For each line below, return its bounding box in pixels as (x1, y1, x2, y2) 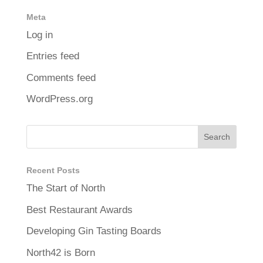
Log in (26, 29, 53, 41)
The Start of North (26, 183, 105, 194)
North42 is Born (26, 247, 95, 258)
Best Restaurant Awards (26, 204, 133, 215)
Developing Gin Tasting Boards (26, 225, 161, 237)
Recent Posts (26, 166, 80, 175)
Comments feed (26, 72, 96, 83)
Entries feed (26, 50, 79, 62)
